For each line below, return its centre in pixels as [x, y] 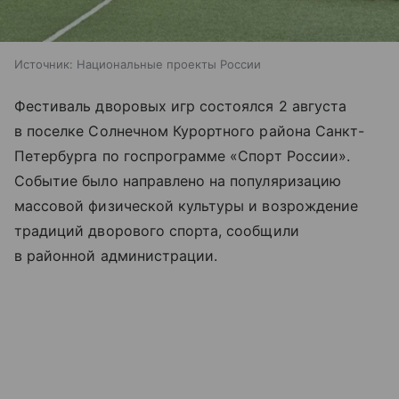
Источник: [44, 64]
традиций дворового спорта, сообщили [157, 230]
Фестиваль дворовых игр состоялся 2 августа [181, 106]
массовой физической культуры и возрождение [187, 205]
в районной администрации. [116, 255]
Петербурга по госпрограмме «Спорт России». [183, 155]
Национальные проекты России [169, 64]
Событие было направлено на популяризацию [178, 180]
